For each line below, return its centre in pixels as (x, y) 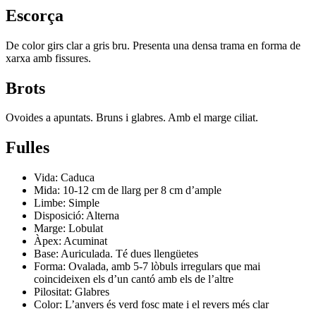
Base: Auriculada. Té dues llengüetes (116, 254)
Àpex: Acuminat (71, 241)
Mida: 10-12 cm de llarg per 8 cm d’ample (128, 190)
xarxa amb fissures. (48, 58)
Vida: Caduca (64, 178)
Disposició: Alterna (77, 216)
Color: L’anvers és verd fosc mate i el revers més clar (151, 305)
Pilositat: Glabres (72, 292)
